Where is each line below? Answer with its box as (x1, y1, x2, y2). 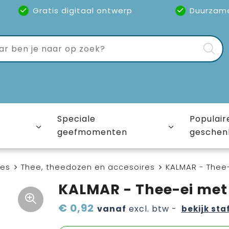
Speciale (57, 113, 96, 125)
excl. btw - (126, 203, 177, 215)
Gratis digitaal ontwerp (32, 5, 132, 16)
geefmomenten (57, 126, 128, 138)
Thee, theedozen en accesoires (20, 162, 155, 172)
